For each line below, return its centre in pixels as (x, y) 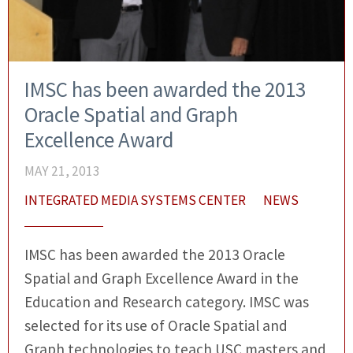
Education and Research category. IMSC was (167, 302)
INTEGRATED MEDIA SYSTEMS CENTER (135, 201)
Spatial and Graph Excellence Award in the (162, 279)
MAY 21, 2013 (62, 171)
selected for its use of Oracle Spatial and (156, 326)
